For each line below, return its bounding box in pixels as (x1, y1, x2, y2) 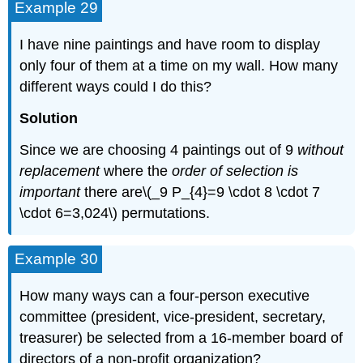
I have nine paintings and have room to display (19, 36, 321, 53)
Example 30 (15, 250, 99, 267)
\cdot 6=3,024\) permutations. (19, 204, 211, 221)
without (297, 141, 344, 158)
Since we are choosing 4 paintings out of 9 (19, 141, 298, 158)
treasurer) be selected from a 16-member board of (19, 330, 344, 347)
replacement (19, 162, 100, 179)
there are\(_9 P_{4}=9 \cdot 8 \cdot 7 (80, 183, 321, 200)
